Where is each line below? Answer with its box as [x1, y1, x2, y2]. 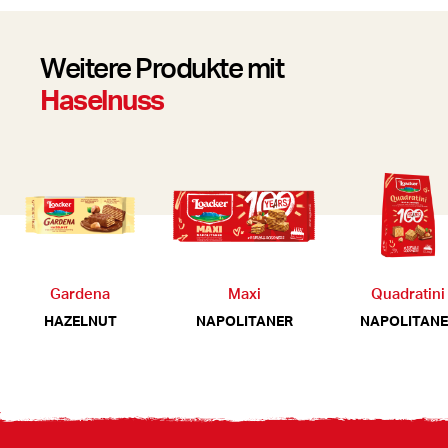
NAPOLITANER [195, 312, 293, 329]
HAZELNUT [43, 312, 117, 329]
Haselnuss [40, 81, 164, 117]
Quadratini [371, 283, 445, 303]
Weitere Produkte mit [40, 49, 283, 85]
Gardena [50, 283, 110, 303]
